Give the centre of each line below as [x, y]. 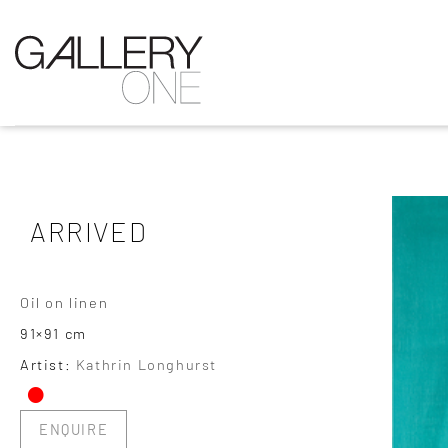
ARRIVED [89, 231]
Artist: [48, 364]
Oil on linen [64, 302]
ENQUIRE [74, 429]
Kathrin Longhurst [146, 364]
